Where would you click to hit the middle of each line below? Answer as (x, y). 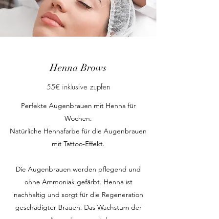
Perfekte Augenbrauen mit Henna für (78, 106)
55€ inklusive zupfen (78, 87)
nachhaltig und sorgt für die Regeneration (78, 195)
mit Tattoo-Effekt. (78, 144)
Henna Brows (78, 68)
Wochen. (78, 118)
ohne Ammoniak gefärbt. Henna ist (78, 182)
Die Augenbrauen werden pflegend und (78, 169)
